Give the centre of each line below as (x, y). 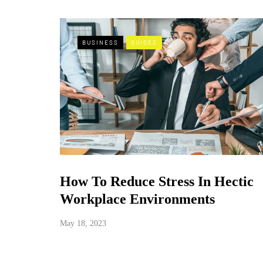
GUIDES (144, 42)
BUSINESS (100, 42)
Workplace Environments (137, 199)
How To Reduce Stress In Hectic (157, 181)
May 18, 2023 (83, 223)
